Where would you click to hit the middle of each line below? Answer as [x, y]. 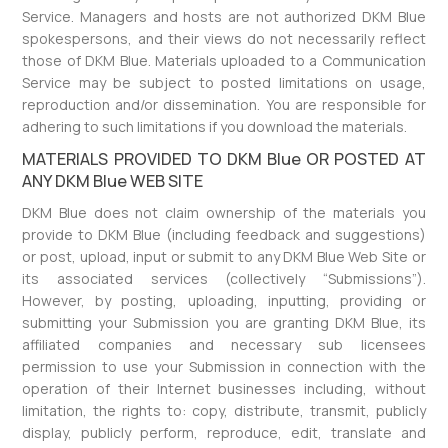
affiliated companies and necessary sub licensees [224, 344]
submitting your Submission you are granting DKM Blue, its [224, 322]
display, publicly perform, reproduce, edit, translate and [224, 432]
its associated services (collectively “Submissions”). [224, 278]
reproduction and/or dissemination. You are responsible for [224, 104]
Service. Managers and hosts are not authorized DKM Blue [224, 16]
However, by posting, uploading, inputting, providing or [224, 300]
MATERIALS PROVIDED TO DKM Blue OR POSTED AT [224, 159]
